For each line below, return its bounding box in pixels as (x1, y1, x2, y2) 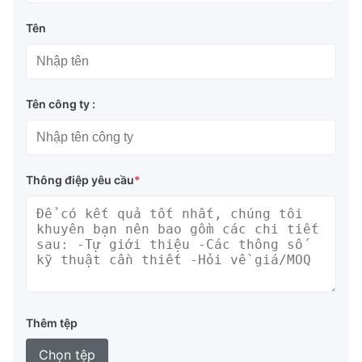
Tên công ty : (26, 96, 95, 111)
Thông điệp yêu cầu (26, 172, 134, 187)
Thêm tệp (26, 315, 78, 330)
